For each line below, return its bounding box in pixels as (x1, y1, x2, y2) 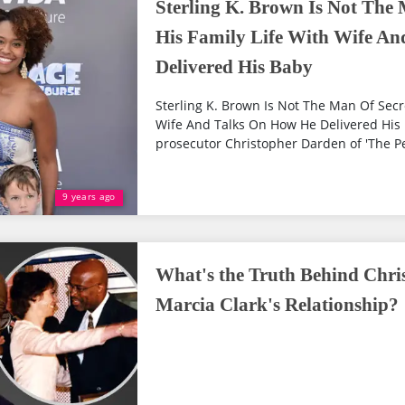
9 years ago (62, 190, 116, 202)
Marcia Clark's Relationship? (155, 294, 399, 316)
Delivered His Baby (155, 56, 313, 78)
